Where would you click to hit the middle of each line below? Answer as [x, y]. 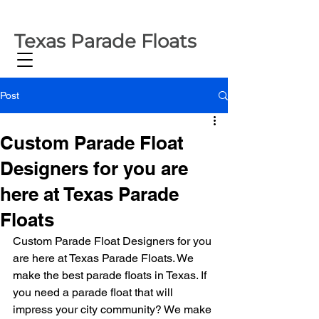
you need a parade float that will [94, 292]
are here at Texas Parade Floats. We [105, 258]
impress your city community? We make [114, 309]
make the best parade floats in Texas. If [111, 275]
